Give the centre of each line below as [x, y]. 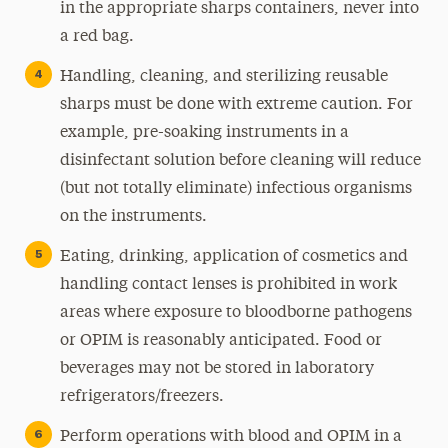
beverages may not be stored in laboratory [216, 369]
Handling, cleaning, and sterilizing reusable [223, 77]
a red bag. [96, 37]
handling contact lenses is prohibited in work [228, 285]
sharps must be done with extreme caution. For [236, 105]
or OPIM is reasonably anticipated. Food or [220, 341]
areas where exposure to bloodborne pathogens [235, 313]
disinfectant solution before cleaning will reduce [240, 161]
